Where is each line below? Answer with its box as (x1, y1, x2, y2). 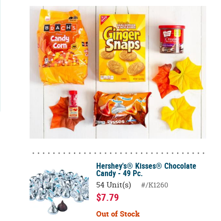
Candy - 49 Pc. (96, 168, 144, 179)
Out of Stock (96, 209, 140, 220)
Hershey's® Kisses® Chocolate (96, 160, 197, 172)
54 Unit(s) (96, 180, 132, 190)
